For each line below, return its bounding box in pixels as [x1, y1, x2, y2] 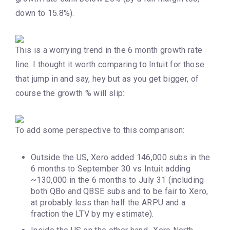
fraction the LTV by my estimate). [31, 208, 154, 219]
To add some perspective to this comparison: [15, 125, 185, 135]
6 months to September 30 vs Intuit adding [31, 163, 191, 174]
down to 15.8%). [15, 8, 74, 18]
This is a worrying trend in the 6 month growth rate [15, 45, 203, 55]
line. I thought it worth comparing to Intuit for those [15, 59, 205, 69]
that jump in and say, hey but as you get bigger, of [15, 73, 199, 84]
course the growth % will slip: [15, 88, 125, 98]
